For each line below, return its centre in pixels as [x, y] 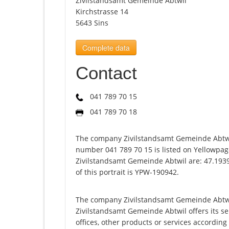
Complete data [106, 48]
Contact [106, 73]
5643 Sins [92, 23]
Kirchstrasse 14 [102, 12]
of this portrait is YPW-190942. [127, 172]
